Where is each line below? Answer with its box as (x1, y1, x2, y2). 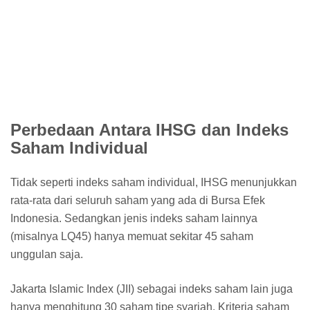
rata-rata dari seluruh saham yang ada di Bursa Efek (10, 194, 265, 206)
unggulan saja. (10, 248, 86, 260)
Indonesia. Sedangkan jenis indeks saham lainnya (10, 212, 257, 224)
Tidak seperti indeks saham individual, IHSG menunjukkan (10, 176, 297, 188)
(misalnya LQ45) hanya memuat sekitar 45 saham (10, 230, 253, 242)
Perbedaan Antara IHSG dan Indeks (10, 120, 289, 139)
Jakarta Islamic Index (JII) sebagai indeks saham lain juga (10, 282, 293, 295)
